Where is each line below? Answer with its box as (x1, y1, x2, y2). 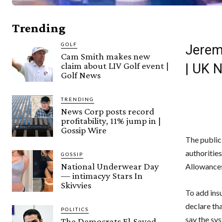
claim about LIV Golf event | (61, 60, 169, 71)
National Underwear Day (61, 161, 160, 172)
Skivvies (61, 180, 92, 191)
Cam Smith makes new (61, 51, 151, 62)
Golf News (61, 70, 101, 81)
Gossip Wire (61, 125, 107, 136)
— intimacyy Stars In (61, 170, 143, 181)
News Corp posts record (61, 106, 155, 117)
